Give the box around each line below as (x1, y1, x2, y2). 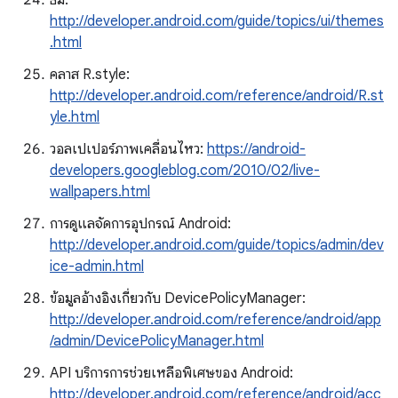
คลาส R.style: (50, 66, 130, 84)
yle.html (50, 108, 99, 126)
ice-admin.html (50, 258, 144, 275)
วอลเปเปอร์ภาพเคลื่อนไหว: (50, 140, 207, 158)
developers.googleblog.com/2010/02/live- (50, 162, 320, 179)
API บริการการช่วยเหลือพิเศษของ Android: (50, 364, 293, 382)
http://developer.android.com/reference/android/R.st (50, 87, 384, 105)
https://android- (207, 140, 306, 158)
